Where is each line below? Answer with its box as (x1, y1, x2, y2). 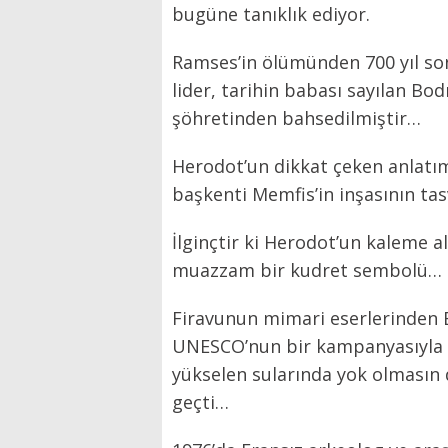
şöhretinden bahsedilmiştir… (172, 106, 421, 130)
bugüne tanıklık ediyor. (172, 2, 370, 26)
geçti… (172, 390, 229, 414)
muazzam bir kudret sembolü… (172, 258, 442, 282)
